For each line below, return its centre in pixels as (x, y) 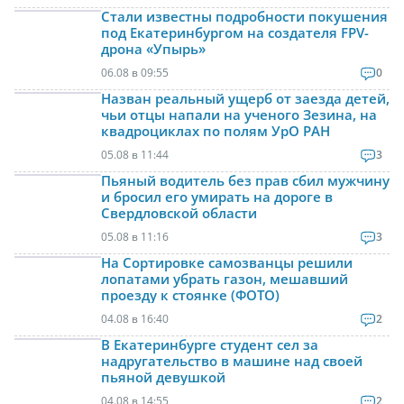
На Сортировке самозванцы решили (227, 263)
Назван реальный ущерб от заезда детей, (245, 99)
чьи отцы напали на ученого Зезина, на (239, 115)
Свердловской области (179, 213)
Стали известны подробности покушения (244, 17)
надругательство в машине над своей (232, 361)
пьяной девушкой (163, 377)
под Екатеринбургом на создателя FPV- (235, 33)
